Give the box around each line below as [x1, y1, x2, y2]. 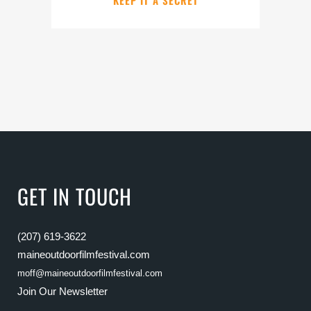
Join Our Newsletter [17, 285, 108, 297]
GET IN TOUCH [17, 180, 132, 212]
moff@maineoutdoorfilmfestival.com [17, 268, 162, 278]
